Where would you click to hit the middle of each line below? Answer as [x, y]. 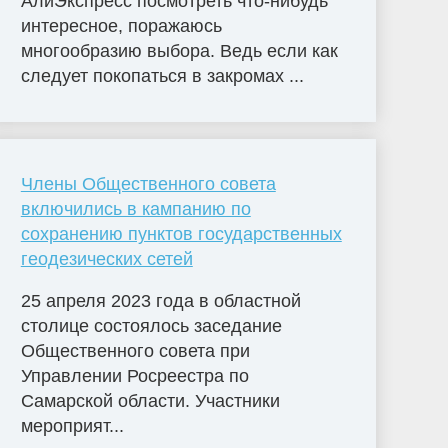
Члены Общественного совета [148, 184]
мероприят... [72, 426]
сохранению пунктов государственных [181, 234]
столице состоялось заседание [151, 326]
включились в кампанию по [135, 209]
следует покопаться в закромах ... [162, 75]
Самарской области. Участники [150, 401]
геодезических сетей [106, 259]
